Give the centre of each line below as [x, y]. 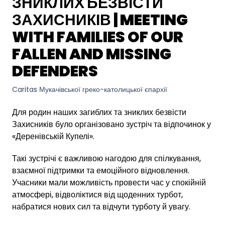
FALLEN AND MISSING [92, 54]
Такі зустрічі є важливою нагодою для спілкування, [106, 158]
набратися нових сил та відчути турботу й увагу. [101, 206]
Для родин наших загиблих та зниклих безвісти [99, 112]
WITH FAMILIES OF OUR [98, 37]
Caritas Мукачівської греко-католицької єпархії [90, 89]
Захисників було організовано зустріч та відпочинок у [111, 124]
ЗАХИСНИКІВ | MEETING [100, 20]
